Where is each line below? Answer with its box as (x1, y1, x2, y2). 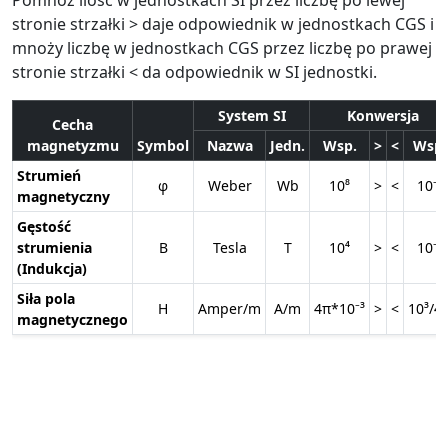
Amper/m (198, 298, 261, 318)
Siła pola (17, 288, 75, 308)
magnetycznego (17, 309, 128, 329)
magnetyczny (17, 186, 110, 206)
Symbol (137, 135, 189, 155)
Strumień (17, 165, 81, 185)
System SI (217, 105, 286, 125)
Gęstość (17, 216, 71, 236)
